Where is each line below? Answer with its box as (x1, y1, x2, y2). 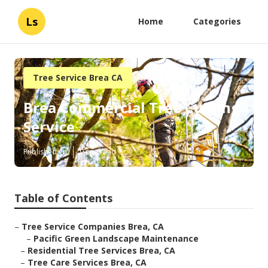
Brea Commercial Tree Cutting (23, 98, 240, 118)
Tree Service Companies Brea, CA (22, 221, 164, 233)
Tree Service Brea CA (33, 72, 123, 83)
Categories (193, 16, 241, 27)
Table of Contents (14, 191, 112, 206)
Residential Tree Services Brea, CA (28, 245, 175, 257)
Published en (23, 147, 67, 157)
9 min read (80, 147, 116, 157)
